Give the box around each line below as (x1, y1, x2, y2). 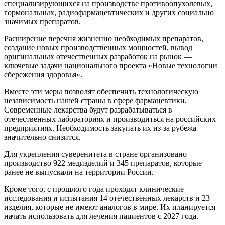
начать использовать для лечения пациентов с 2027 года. (4, 212, 198, 221)
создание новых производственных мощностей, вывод (4, 43, 192, 52)
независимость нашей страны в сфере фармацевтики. (4, 96, 187, 105)
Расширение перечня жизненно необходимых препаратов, (4, 34, 203, 43)
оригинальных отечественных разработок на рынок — (4, 52, 192, 61)
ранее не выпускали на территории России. (4, 168, 154, 177)
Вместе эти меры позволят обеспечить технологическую (4, 87, 198, 96)
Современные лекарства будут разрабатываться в (4, 105, 172, 115)
